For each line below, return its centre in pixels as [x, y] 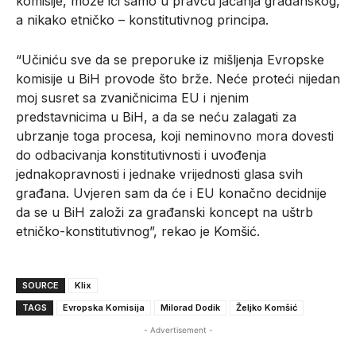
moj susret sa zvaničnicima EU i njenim [132, 97]
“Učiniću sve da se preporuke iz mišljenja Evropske [170, 59]
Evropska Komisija [104, 307]
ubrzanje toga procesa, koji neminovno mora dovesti [175, 135]
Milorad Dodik [190, 307]
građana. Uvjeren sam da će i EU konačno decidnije [171, 193]
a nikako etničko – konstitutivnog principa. [142, 19]
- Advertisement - [178, 329]
